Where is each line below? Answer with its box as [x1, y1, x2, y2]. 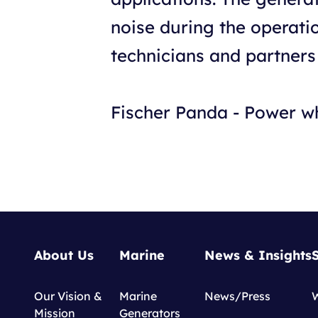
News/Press [204, 289, 270, 304]
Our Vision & [34, 289, 102, 304]
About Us [34, 247, 94, 264]
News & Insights [204, 247, 312, 264]
